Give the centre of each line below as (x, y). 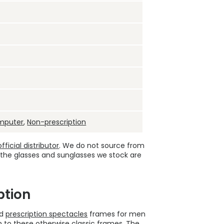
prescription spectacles (47, 214)
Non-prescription (57, 122)
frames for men (117, 214)
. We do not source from (102, 146)
